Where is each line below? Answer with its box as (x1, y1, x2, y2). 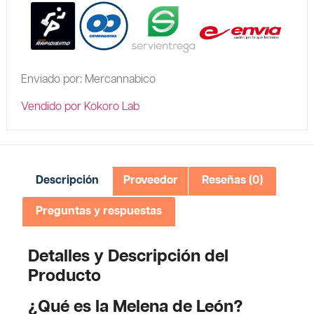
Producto (28, 267, 101, 285)
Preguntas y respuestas (36, 205, 163, 218)
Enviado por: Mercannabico (20, 74, 156, 86)
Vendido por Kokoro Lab (20, 100, 139, 113)
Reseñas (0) (201, 175, 263, 187)
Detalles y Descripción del (28, 247, 228, 265)
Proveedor (123, 175, 178, 187)
